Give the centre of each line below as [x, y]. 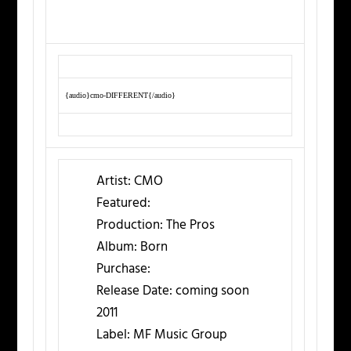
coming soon [211, 291]
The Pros [189, 226]
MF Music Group [179, 335]
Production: [130, 226]
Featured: [124, 204]
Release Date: [135, 291]
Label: [114, 335]
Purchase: [124, 270]
